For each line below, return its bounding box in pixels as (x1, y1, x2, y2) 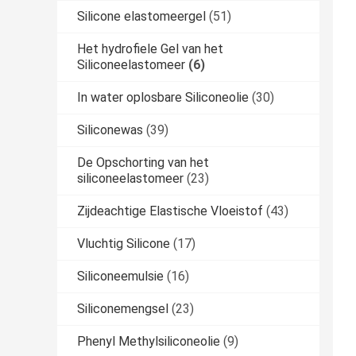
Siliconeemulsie (77, 269, 164, 284)
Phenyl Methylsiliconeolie (77, 334, 220, 350)
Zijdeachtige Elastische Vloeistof (77, 203, 263, 219)
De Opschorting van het (77, 155, 209, 171)
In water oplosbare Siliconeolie (77, 90, 249, 106)
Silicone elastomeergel (77, 9, 206, 25)
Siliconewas (77, 122, 143, 138)
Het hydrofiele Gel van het (77, 41, 223, 57)
